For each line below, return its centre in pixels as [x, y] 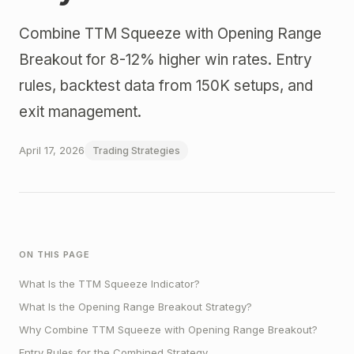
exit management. [80, 111]
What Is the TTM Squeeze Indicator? [109, 283]
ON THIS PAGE [55, 254]
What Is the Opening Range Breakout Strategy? [136, 306]
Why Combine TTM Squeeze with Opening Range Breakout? [168, 329]
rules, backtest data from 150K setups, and [166, 85]
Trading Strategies [136, 150]
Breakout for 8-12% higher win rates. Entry [166, 59]
